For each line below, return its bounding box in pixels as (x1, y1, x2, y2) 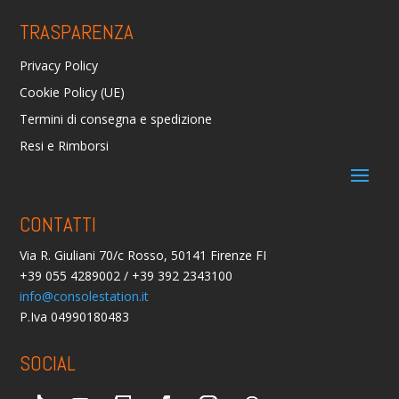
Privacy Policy (20, 57, 99, 75)
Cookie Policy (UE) (20, 84, 126, 102)
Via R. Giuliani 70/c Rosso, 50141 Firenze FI (20, 247, 267, 265)
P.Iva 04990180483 (20, 308, 130, 326)
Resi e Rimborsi (20, 137, 110, 155)
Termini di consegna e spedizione (20, 110, 213, 128)
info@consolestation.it (20, 288, 150, 305)
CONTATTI (20, 211, 97, 239)
